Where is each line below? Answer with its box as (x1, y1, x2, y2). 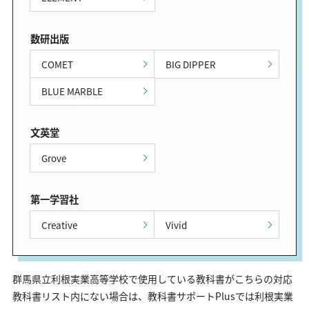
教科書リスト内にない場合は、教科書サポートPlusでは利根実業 (12, 288, 293, 303)
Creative (41, 217, 77, 232)
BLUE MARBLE (41, 84, 103, 99)
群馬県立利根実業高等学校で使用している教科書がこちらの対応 (12, 271, 292, 286)
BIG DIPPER (166, 57, 217, 71)
